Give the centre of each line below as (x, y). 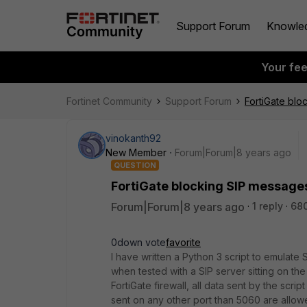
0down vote (138, 242)
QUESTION (135, 165)
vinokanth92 (133, 138)
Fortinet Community (109, 101)
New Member (136, 152)
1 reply (268, 206)
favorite (183, 242)
